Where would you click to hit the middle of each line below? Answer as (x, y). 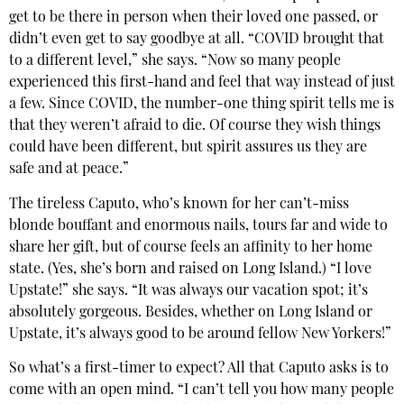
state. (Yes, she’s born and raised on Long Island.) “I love (190, 269)
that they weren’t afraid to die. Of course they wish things (195, 127)
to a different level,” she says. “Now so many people (175, 62)
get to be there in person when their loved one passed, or (193, 18)
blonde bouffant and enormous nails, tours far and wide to (198, 226)
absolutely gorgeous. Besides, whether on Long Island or (191, 312)
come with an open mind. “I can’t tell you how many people (202, 391)
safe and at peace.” (69, 170)
